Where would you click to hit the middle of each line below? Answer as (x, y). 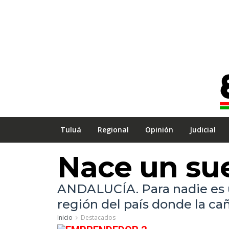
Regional (113, 130)
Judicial (203, 130)
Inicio (65, 217)
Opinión (159, 130)
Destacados (98, 217)
